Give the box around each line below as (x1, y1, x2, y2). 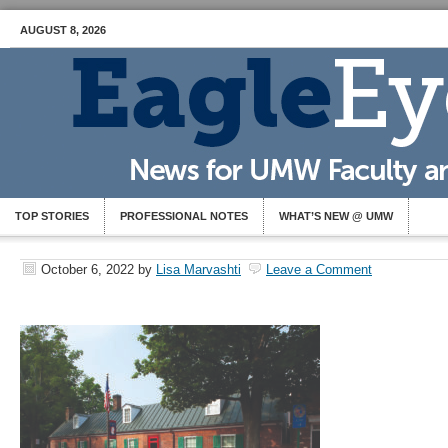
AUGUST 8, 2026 (20, 24, 106, 36)
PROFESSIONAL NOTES (120, 210, 248, 222)
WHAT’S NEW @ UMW (279, 210, 393, 222)
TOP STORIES (15, 210, 89, 222)
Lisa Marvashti (156, 262, 241, 277)
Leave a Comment (266, 262, 372, 277)
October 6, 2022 (41, 262, 134, 277)
